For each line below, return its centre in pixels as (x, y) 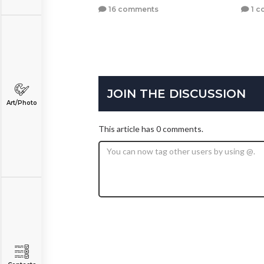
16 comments (133, 9)
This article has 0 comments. (151, 129)
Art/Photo (22, 103)
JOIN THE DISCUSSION (176, 94)
